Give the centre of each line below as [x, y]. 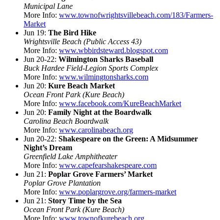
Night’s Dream [48, 147]
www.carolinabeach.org [96, 130]
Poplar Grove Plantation [62, 183]
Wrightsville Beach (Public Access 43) [82, 41]
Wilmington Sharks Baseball [106, 59]
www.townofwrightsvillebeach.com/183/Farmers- [136, 15]
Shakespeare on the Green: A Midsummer [128, 138]
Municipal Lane [48, 6]
